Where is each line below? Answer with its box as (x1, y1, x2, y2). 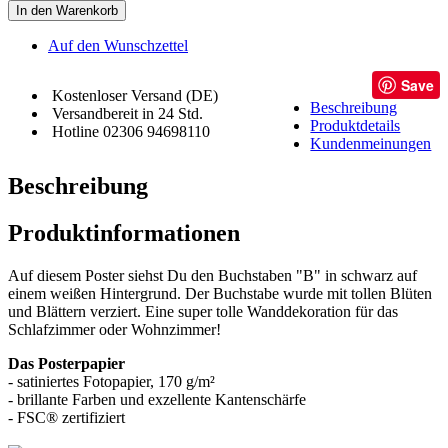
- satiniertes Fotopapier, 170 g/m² (8, 372, 215, 390)
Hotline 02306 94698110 (52, 122, 210, 140)
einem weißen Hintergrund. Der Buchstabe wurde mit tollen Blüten (8, 284, 432, 302)
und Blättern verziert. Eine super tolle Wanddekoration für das (8, 302, 398, 320)
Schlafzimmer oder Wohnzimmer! (8, 320, 221, 338)
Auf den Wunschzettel (48, 36, 188, 54)
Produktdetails (310, 116, 401, 134)
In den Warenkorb (16, 2, 118, 18)
